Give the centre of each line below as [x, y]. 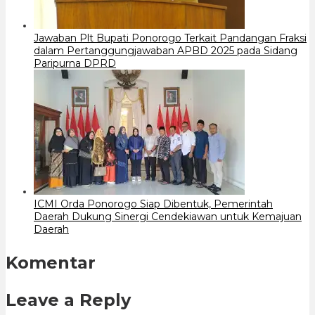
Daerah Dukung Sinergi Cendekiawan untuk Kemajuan [168, 216]
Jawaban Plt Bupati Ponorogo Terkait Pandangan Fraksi [170, 38]
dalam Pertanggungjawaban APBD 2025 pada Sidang [166, 50]
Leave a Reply [68, 300]
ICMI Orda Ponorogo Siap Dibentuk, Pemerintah [153, 204]
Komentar [51, 262]
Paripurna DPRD [75, 63]
